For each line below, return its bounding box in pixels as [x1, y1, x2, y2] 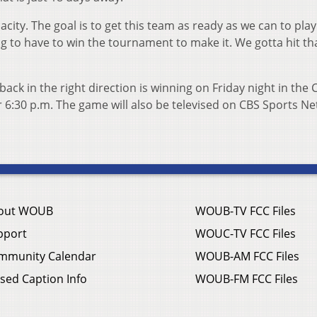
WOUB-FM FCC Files [195, 271, 298, 287]
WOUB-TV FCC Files [195, 203, 296, 219]
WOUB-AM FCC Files [195, 248, 299, 265]
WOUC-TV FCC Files [195, 226, 296, 242]
